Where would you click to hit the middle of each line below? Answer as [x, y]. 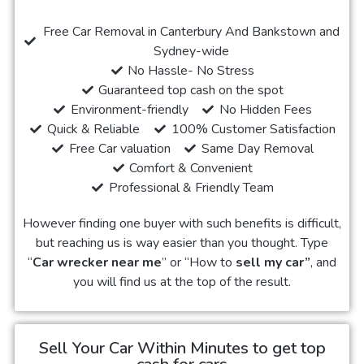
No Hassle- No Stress [191, 71]
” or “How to [199, 262]
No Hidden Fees [266, 110]
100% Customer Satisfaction [253, 129]
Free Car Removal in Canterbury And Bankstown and [191, 32]
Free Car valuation [119, 149]
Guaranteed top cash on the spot [191, 90]
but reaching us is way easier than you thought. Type [182, 243]
